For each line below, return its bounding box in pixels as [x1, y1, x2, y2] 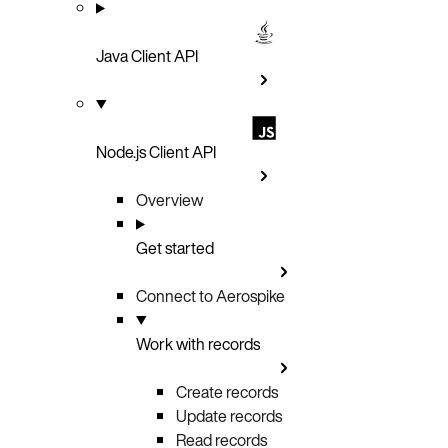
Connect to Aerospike [136, 283, 285, 308]
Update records [176, 403, 282, 428]
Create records [176, 379, 278, 404]
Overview [136, 187, 203, 212]
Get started [136, 235, 214, 260]
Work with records [136, 331, 260, 356]
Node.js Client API [96, 139, 216, 164]
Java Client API [96, 43, 198, 68]
